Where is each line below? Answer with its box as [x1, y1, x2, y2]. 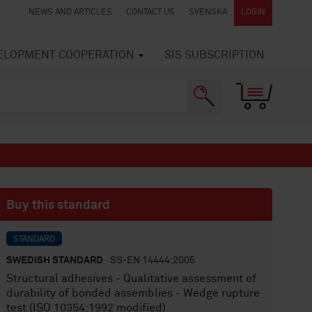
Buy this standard [6, 199, 111, 212]
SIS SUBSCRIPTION [164, 49, 265, 61]
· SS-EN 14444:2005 [103, 256, 196, 265]
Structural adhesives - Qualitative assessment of [6, 273, 257, 284]
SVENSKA [189, 8, 227, 17]
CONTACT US [126, 8, 175, 17]
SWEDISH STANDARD [6, 256, 104, 265]
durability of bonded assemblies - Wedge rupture [6, 288, 260, 299]
